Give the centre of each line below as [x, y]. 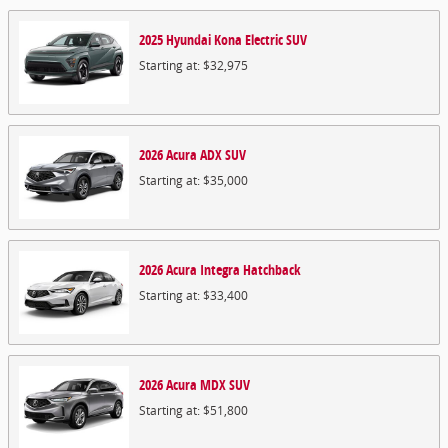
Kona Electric [248, 39]
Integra [220, 269]
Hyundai [188, 39]
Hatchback [272, 269]
